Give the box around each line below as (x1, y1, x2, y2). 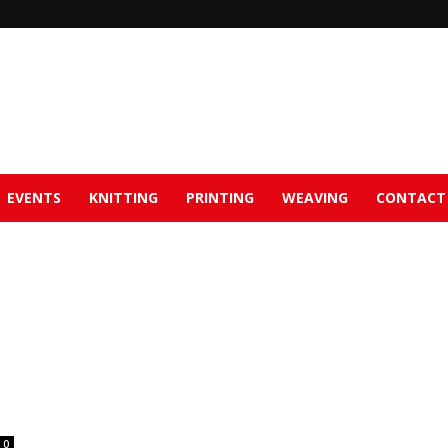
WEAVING (282, 188, 348, 207)
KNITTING (89, 188, 158, 207)
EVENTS (7, 188, 61, 207)
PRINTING (186, 188, 254, 207)
